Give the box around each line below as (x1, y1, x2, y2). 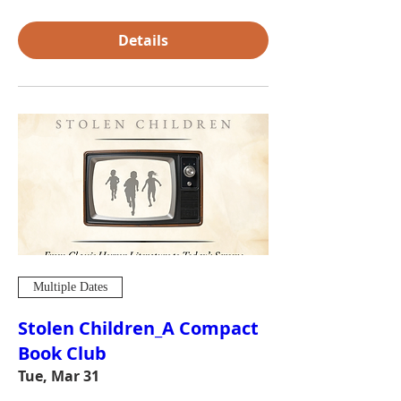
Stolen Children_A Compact (18, 315, 259, 340)
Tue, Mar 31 (18, 365, 99, 386)
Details (118, 30, 168, 50)
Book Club (18, 340, 107, 365)
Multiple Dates (33, 280, 107, 294)
